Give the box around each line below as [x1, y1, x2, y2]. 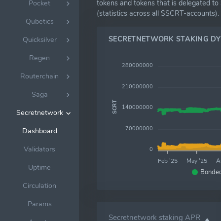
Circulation [23, 181, 56, 190]
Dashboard [22, 126, 57, 136]
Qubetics [25, 16, 54, 26]
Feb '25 [157, 156, 178, 165]
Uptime [28, 162, 51, 172]
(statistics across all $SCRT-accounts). [97, 8, 219, 18]
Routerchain [20, 71, 59, 81]
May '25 [186, 156, 207, 165]
